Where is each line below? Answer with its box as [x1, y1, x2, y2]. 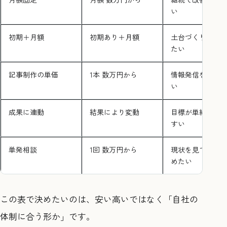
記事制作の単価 [9, 69, 59, 80]
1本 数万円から [90, 69, 138, 80]
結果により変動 [90, 106, 140, 117]
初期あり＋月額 [90, 31, 140, 42]
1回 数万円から [90, 144, 138, 155]
